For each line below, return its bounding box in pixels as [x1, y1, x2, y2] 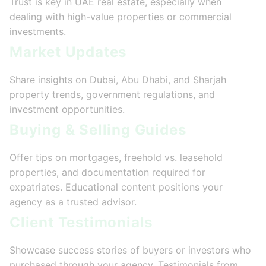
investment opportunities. [9, 103, 125, 116]
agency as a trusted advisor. [9, 196, 137, 208]
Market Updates [9, 43, 127, 61]
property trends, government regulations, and [9, 88, 215, 101]
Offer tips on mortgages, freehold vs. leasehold [9, 151, 223, 164]
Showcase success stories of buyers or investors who [9, 244, 251, 256]
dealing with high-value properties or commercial [9, 11, 232, 23]
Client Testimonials [9, 214, 153, 232]
